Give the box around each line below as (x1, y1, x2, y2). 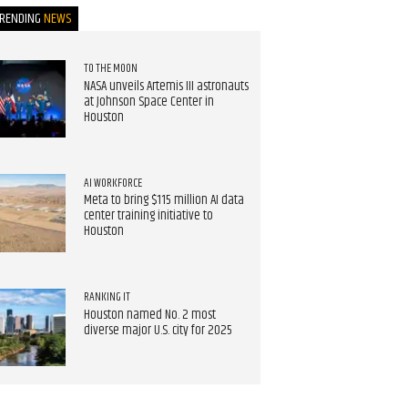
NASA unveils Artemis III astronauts (83, 76, 249, 97)
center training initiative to (83, 206, 213, 227)
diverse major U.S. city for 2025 (83, 321, 232, 341)
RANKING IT (83, 288, 130, 307)
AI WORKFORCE (83, 173, 142, 192)
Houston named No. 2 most (83, 305, 216, 325)
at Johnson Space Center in (83, 91, 214, 112)
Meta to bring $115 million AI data (83, 190, 244, 211)
